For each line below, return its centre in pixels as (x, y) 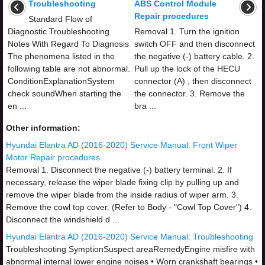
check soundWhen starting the (64, 93)
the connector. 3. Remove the (190, 93)
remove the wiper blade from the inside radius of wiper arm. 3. (122, 194)
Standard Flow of (60, 19)
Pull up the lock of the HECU (187, 68)
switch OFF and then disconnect (195, 43)
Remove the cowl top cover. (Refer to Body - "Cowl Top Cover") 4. (129, 207)
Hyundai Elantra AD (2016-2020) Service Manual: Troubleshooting (130, 236)
